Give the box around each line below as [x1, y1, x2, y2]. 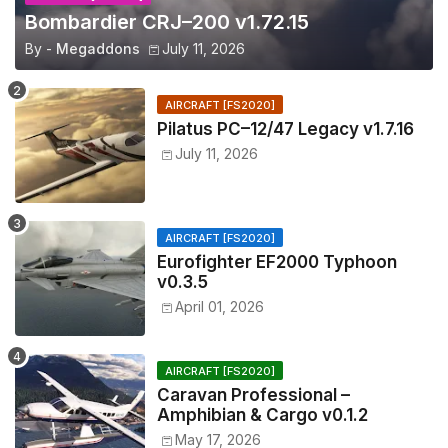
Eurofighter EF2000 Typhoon [157, 252, 397, 273]
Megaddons [56, 40, 140, 58]
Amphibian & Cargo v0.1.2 [157, 405, 368, 426]
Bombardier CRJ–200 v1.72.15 [25, 10, 309, 35]
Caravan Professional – [157, 385, 350, 406]
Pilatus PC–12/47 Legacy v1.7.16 [157, 119, 414, 140]
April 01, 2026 [175, 298, 264, 316]
